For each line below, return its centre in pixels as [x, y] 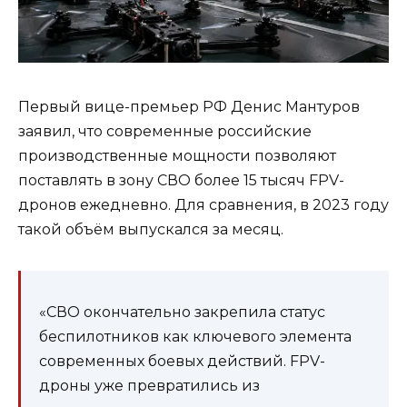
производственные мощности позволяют [177, 156]
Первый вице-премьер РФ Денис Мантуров [189, 107]
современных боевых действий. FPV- [182, 362]
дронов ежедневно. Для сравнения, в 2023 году [203, 205]
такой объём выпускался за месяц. [151, 230]
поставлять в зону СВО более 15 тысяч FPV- [181, 181]
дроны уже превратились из [149, 386]
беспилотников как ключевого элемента [195, 337]
